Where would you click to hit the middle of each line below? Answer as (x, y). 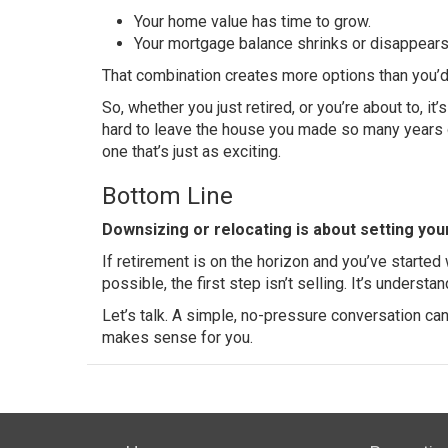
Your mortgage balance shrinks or (252, 43)
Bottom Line (167, 195)
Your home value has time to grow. (252, 21)
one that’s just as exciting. (191, 151)
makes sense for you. (177, 337)
